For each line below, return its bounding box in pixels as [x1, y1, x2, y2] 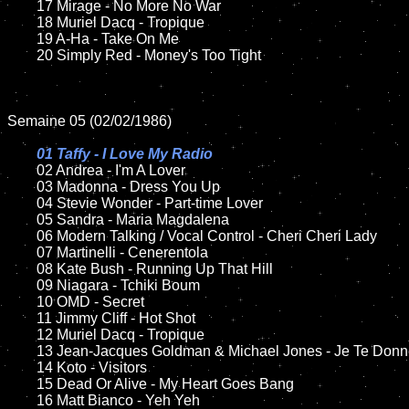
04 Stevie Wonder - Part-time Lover [7, 195, 37, 211]
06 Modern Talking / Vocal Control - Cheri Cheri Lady [7, 228, 37, 244]
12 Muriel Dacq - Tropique [7, 327, 37, 342]
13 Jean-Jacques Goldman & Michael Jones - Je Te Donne [7, 343, 37, 359]
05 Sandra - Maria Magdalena [7, 212, 37, 227]
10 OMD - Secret [7, 294, 37, 309]
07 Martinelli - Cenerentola [7, 245, 37, 260]
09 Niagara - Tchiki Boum [7, 278, 37, 293]
